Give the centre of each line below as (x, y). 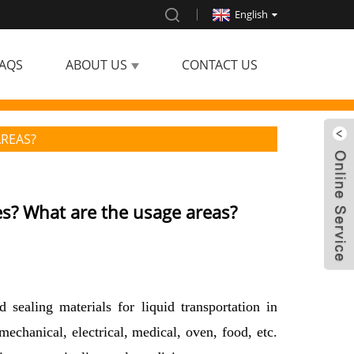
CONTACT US (220, 65)
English (251, 14)
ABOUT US (96, 65)
